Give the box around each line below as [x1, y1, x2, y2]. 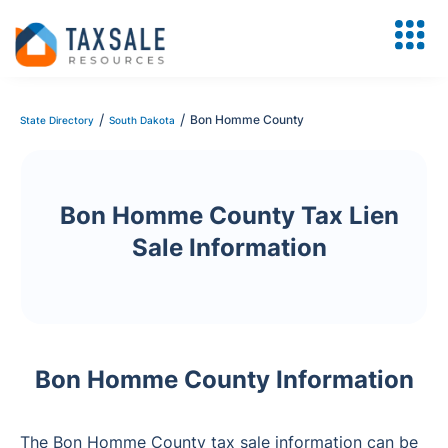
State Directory [20, 114, 94, 126]
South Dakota [109, 114, 175, 126]
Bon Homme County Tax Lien [59, 201, 399, 230]
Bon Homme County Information [34, 365, 414, 394]
